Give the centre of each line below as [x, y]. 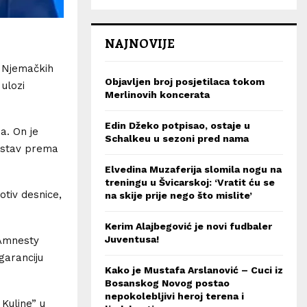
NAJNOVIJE [140, 43]
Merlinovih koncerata [157, 95]
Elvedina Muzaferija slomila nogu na [193, 169]
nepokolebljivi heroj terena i [174, 296]
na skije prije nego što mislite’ [179, 195]
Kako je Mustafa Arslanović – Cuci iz [194, 270]
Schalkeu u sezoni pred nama [177, 138]
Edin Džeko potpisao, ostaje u [177, 125]
